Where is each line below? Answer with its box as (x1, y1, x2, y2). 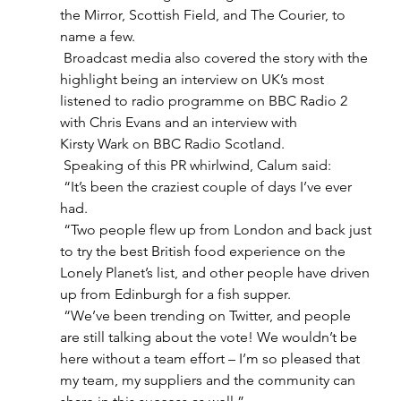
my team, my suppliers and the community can (59, 371, 359, 388)
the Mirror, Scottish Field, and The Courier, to (59, 6, 349, 23)
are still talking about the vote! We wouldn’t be (59, 328, 361, 346)
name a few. (59, 28, 142, 45)
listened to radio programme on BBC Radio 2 (59, 92, 351, 109)
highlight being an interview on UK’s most (59, 71, 328, 88)
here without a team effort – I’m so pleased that (59, 350, 363, 367)
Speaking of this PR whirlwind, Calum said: (63, 157, 335, 174)
